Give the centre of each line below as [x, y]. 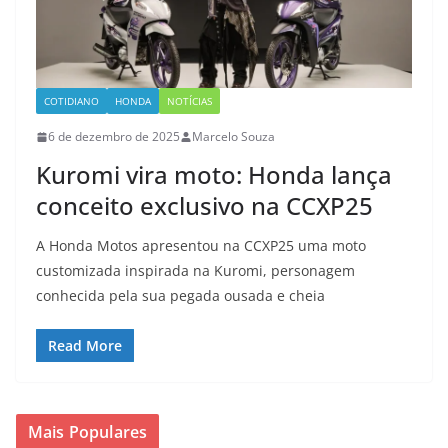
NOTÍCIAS [189, 101]
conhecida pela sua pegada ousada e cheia [180, 296]
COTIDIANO [71, 101]
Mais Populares [88, 432]
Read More [85, 346]
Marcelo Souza [233, 137]
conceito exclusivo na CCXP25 [204, 206]
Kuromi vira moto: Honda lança [214, 175]
